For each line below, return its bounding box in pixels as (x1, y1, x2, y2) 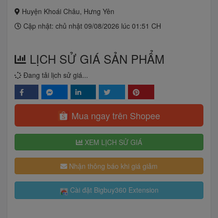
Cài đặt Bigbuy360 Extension (68, 185, 159, 195)
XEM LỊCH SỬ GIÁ (83, 137, 142, 147)
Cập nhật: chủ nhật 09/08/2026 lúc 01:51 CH (21, 21, 161, 31)
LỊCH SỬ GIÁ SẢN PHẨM (26, 50, 164, 67)
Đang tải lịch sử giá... (21, 70, 88, 80)
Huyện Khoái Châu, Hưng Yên (20, 6, 114, 16)
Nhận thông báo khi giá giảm (67, 161, 158, 171)
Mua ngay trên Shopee (69, 109, 160, 122)
